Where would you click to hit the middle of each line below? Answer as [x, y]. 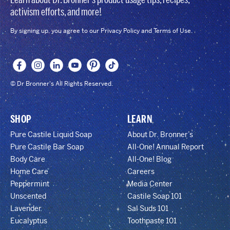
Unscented [28, 196]
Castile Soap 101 [155, 196]
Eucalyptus [29, 221]
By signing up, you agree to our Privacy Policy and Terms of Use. [101, 31]
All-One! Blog [149, 159]
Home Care [29, 171]
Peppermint [30, 184]
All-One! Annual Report [166, 147]
